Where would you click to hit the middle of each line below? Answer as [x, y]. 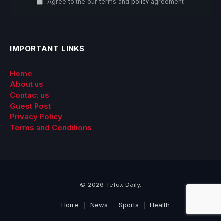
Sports [129, 204]
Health [160, 204]
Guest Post [30, 106]
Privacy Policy [36, 116]
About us [27, 84]
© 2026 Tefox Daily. [110, 184]
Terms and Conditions [51, 127]
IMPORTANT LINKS [47, 48]
